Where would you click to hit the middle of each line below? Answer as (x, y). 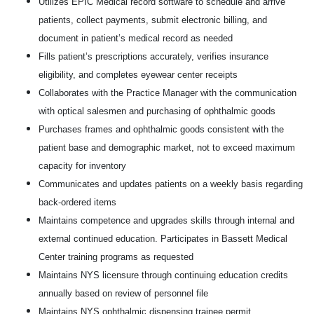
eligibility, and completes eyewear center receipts (138, 75)
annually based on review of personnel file (123, 293)
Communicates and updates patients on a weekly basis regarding (171, 184)
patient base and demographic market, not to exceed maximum (167, 148)
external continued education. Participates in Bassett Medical (163, 239)
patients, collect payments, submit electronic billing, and (153, 20)
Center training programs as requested (116, 257)
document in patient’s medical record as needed (136, 38)
